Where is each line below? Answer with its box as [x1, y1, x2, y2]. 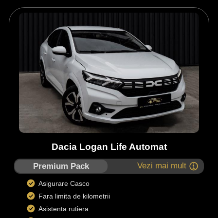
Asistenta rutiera [38, 205, 91, 213]
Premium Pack [33, 162, 90, 171]
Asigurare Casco [38, 180, 93, 188]
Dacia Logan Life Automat [51, 142, 167, 152]
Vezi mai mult [137, 161, 187, 171]
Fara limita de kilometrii [38, 192, 110, 200]
